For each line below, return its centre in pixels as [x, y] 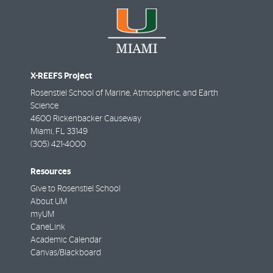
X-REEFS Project [61, 76]
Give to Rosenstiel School [76, 189]
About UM [49, 201]
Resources [51, 171]
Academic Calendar [66, 240]
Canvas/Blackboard [66, 253]
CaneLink [48, 227]
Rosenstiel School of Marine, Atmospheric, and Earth [124, 94]
